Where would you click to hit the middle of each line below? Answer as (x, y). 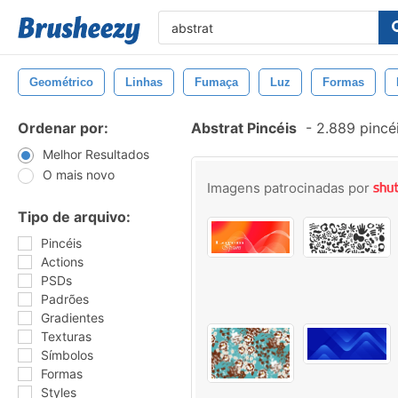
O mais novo (79, 175)
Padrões (65, 299)
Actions (62, 262)
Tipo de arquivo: (74, 217)
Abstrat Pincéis (244, 128)
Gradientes (72, 318)
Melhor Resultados (96, 154)
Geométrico (61, 82)
